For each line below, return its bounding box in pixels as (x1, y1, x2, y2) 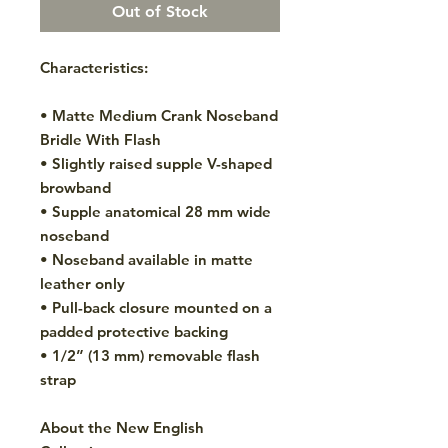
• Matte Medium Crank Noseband (40, 105, 278, 125)
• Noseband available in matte (40, 249, 253, 269)
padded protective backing (40, 321, 228, 341)
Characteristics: (40, 57, 148, 77)
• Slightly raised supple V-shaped (40, 153, 272, 173)
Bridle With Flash (40, 129, 161, 149)
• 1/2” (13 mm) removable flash (40, 345, 260, 365)
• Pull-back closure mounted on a (40, 297, 272, 317)
